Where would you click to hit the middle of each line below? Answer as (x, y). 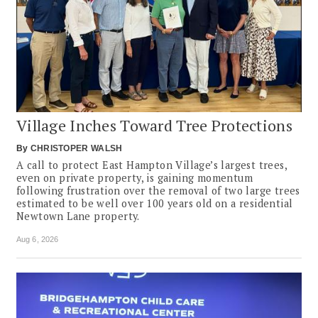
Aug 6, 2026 (38, 239)
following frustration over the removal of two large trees (158, 190)
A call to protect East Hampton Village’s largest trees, (152, 165)
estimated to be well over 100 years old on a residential (155, 203)
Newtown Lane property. (78, 216)
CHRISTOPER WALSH (76, 148)
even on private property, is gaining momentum (135, 177)
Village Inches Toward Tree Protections (154, 125)
